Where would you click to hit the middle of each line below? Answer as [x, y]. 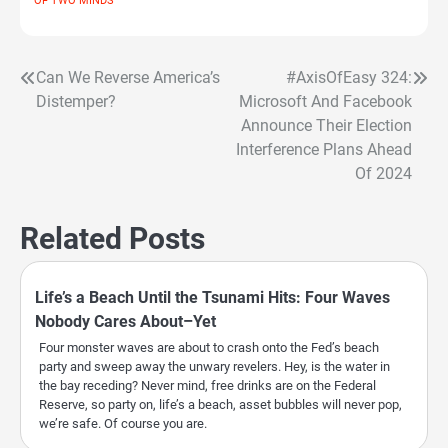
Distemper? [76, 101]
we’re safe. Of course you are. [123, 423]
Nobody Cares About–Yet [125, 321]
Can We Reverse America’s [128, 77]
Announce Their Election [326, 125]
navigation [75, 118]
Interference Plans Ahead [324, 149]
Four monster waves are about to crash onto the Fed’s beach [209, 347]
